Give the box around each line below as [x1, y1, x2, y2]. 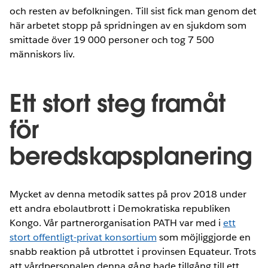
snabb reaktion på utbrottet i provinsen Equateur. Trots [10, 245, 257, 258]
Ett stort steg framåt [10, 87, 226, 119]
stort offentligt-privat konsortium [10, 230, 157, 243]
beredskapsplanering [10, 140, 252, 172]
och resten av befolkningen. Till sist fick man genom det [10, 4, 257, 17]
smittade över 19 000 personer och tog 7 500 [10, 33, 214, 46]
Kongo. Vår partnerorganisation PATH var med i [10, 216, 223, 229]
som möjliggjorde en [156, 230, 251, 243]
